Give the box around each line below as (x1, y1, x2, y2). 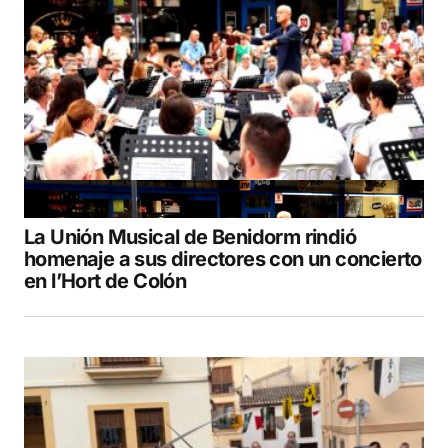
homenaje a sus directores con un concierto (24, 246, 422, 271)
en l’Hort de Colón (24, 268, 187, 293)
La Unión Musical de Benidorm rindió (24, 224, 356, 249)
